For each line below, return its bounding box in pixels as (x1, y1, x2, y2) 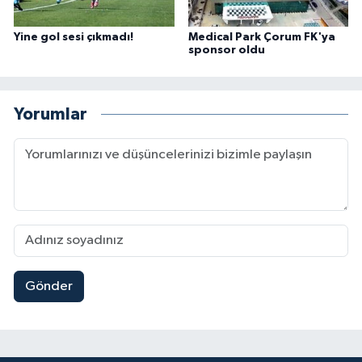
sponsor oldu (187, 44, 265, 56)
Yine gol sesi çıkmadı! (14, 31, 133, 43)
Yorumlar (14, 106, 87, 124)
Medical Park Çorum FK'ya (187, 31, 335, 43)
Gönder (24, 280, 73, 294)
